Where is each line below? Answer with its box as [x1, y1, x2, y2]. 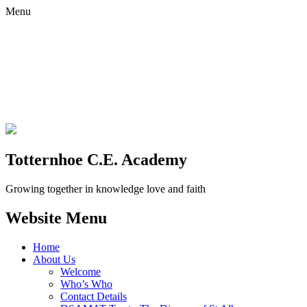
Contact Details [60, 290, 127, 302]
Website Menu [5, 208, 107, 227]
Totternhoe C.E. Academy [5, 150, 187, 169]
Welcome [60, 265, 101, 278]
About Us [33, 253, 75, 265]
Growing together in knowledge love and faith [5, 182, 206, 195]
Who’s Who [60, 278, 112, 290]
